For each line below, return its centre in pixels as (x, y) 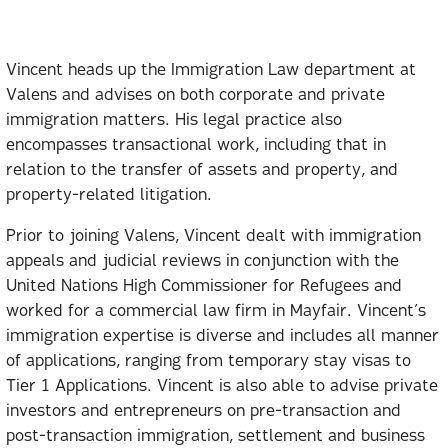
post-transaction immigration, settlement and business (215, 437)
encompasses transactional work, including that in (196, 146)
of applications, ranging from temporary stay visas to (208, 362)
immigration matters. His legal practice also (174, 121)
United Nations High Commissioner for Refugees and (204, 287)
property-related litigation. (109, 196)
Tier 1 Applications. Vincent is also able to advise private (222, 387)
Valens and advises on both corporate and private (195, 96)
